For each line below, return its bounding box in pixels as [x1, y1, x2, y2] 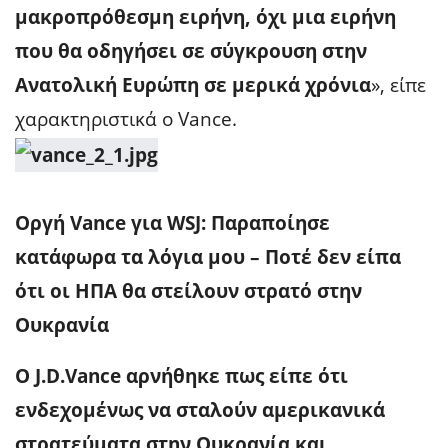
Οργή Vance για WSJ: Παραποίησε [15, 209, 330, 236]
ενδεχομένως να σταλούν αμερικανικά [15, 396, 385, 423]
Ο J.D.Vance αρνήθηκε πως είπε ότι [15, 362, 348, 389]
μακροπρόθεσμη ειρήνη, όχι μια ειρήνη [15, 3, 396, 30]
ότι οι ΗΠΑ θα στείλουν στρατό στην [15, 277, 362, 304]
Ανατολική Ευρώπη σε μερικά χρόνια [15, 71, 371, 98]
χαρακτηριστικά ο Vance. [15, 105, 237, 132]
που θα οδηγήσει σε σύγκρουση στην [15, 37, 367, 64]
